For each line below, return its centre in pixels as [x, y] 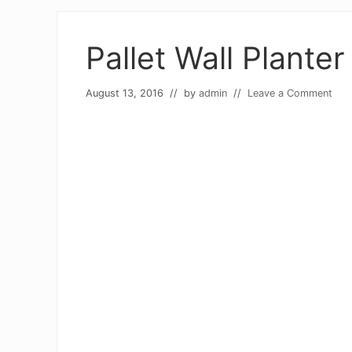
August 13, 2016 [125, 93]
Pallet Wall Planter [215, 58]
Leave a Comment [290, 93]
